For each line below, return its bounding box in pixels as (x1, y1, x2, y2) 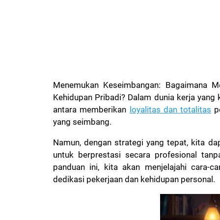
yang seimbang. (53, 116, 113, 127)
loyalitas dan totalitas (129, 104, 212, 114)
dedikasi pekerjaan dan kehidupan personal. (53, 174, 215, 184)
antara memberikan (53, 104, 130, 114)
